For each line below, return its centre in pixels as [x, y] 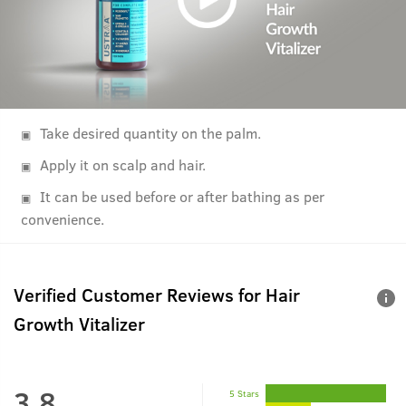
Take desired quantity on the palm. [150, 133]
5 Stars [244, 393]
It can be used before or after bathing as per [182, 196]
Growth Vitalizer [79, 323]
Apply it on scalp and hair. [123, 164]
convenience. [63, 219]
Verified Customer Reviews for [140, 294]
